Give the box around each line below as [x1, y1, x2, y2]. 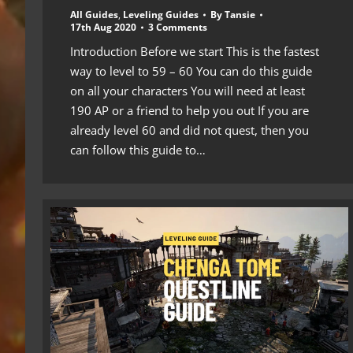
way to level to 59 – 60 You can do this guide [70, 62, 312, 79]
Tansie [225, 7, 255, 21]
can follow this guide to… [70, 141, 206, 158]
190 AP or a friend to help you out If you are [70, 102, 309, 118]
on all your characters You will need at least [70, 82, 305, 98]
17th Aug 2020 [70, 20, 136, 34]
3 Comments [148, 20, 207, 34]
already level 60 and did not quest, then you [70, 121, 309, 138]
